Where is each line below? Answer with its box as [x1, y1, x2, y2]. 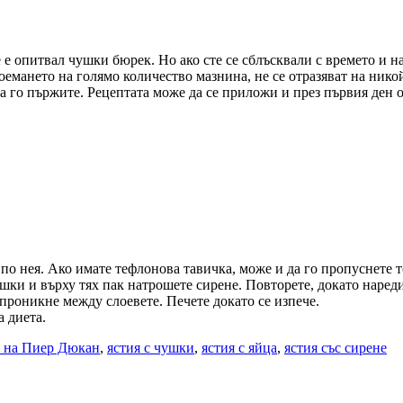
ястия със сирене [284, 340, 387, 356]
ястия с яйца [201, 340, 277, 356]
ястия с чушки [107, 340, 194, 356]
